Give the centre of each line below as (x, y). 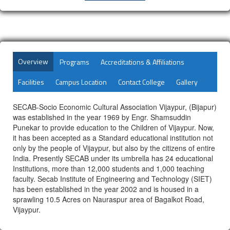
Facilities (31, 82)
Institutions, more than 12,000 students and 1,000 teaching (109, 169)
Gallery (187, 82)
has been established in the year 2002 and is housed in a (106, 189)
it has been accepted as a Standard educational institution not (113, 138)
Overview (33, 62)
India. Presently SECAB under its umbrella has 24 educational (113, 158)
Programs (74, 62)
